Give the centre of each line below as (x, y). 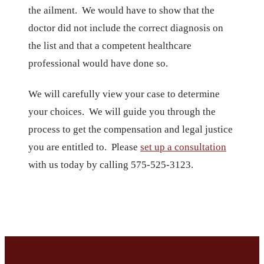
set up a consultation (183, 147)
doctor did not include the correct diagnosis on (126, 28)
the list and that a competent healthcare (110, 45)
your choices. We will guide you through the (122, 111)
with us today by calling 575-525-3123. (112, 164)
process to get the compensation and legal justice (131, 129)
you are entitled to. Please (84, 147)
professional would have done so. (100, 63)
